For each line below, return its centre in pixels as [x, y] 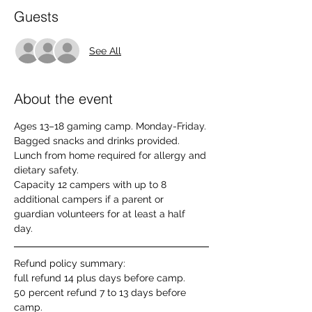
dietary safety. [48, 170]
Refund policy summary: [71, 263]
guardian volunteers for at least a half [101, 214]
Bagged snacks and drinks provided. [98, 141]
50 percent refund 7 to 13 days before [101, 292]
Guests [36, 16]
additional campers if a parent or [90, 199]
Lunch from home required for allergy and [111, 155]
